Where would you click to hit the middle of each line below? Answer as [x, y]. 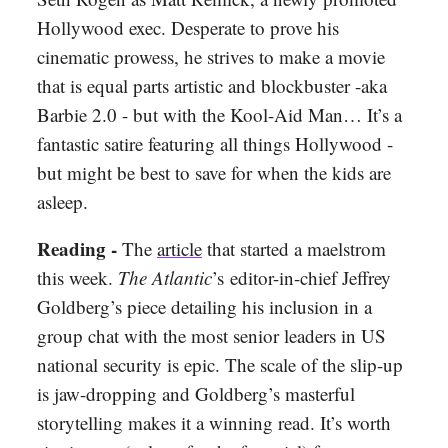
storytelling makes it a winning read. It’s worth [214, 423]
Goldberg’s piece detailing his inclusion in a [204, 307]
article [179, 249]
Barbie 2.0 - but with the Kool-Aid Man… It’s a [219, 115]
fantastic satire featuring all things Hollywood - [215, 144]
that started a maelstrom [294, 249]
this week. [77, 278]
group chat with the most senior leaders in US [211, 336]
